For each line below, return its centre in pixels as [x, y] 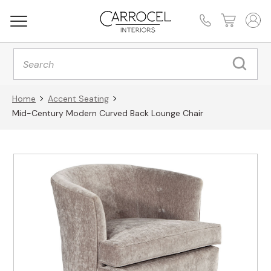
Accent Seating [78, 98]
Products [34, 52]
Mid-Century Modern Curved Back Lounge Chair [108, 113]
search [28, 62]
